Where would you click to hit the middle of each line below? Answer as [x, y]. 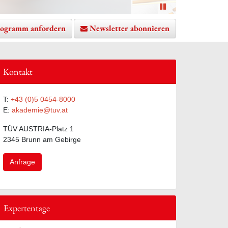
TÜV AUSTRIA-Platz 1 [38, 129]
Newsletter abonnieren [130, 28]
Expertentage [27, 208]
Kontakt [18, 71]
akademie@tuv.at [40, 110]
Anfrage [22, 162]
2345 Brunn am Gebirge [42, 139]
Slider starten [184, 6]
